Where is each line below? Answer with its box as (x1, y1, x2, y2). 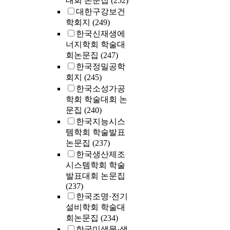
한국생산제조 (76, 150, 125, 159)
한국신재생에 (76, 29, 125, 39)
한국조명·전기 (76, 192, 128, 201)
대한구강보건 (76, 7, 125, 16)
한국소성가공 (76, 84, 125, 93)
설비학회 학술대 (66, 203, 125, 212)
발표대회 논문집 (66, 171, 125, 181)
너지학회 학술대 (66, 40, 125, 49)
